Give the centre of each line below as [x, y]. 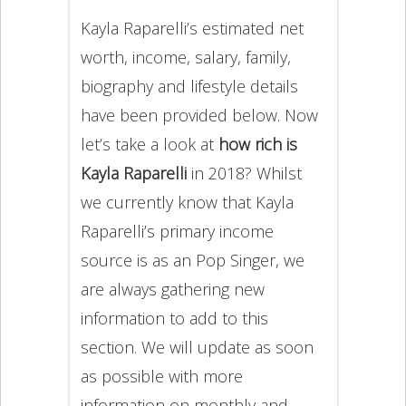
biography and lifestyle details [189, 86]
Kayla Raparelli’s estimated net [192, 28]
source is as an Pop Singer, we [192, 260]
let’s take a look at [149, 144]
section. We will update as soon [197, 347]
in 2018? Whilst [246, 173]
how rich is [257, 144]
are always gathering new [172, 289]
